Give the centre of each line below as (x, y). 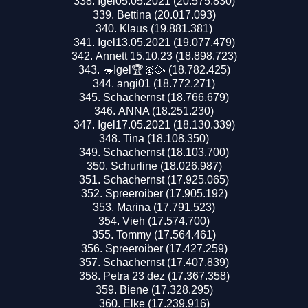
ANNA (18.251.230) (166, 111)
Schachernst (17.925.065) (166, 179)
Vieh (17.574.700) (166, 221)
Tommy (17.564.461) (166, 234)
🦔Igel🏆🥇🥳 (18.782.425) (166, 69)
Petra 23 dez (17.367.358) (166, 276)
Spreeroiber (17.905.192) (166, 193)
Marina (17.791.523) (166, 207)
